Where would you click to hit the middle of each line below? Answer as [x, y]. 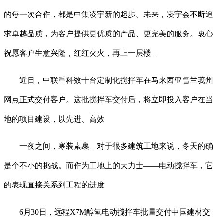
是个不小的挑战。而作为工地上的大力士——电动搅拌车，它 [108, 166]
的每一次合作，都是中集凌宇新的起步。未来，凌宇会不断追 [108, 15]
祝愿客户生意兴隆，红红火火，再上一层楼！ [81, 53]
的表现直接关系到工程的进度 [54, 185]
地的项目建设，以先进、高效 [54, 119]
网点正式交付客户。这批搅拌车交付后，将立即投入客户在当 [108, 100]
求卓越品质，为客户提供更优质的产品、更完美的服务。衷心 [108, 34]
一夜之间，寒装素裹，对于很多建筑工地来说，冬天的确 [108, 146]
